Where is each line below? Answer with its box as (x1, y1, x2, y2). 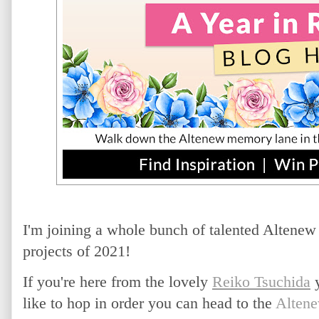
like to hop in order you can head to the (23, 294, 276, 312)
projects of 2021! (23, 242, 130, 260)
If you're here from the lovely (23, 273, 212, 291)
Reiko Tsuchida (212, 273, 310, 291)
